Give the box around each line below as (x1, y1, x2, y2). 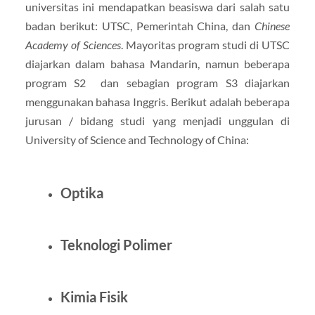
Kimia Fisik (60, 288, 128, 305)
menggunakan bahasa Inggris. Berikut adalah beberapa (25, 94, 290, 108)
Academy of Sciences (25, 37, 121, 51)
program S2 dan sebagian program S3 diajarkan (25, 75, 290, 89)
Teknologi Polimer (60, 236, 172, 253)
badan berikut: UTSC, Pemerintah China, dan (25, 18, 255, 32)
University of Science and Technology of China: (25, 132, 249, 146)
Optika (60, 184, 103, 201)
